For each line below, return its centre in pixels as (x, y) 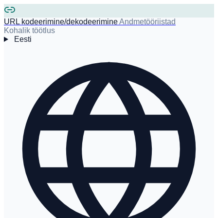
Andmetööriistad (147, 22)
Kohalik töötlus (29, 30)
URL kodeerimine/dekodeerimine (61, 22)
